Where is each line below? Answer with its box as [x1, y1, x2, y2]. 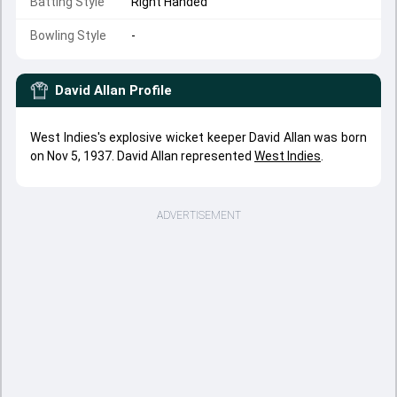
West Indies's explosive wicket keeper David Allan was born [30, 130, 367, 144]
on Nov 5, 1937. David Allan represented [30, 149, 254, 163]
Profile [129, 82, 172, 98]
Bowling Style [30, 28, 106, 43]
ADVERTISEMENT [156, 209, 241, 222]
